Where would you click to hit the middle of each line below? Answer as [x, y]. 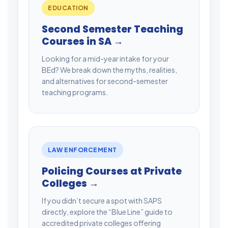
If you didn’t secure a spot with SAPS [102, 200]
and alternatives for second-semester [105, 81]
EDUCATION [68, 8]
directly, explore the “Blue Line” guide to [107, 211]
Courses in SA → [82, 41]
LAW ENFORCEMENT [82, 150]
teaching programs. [75, 92]
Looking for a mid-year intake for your [105, 58]
